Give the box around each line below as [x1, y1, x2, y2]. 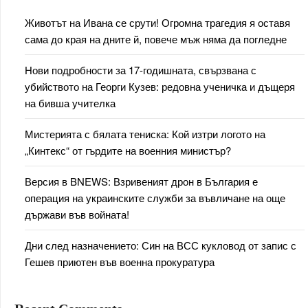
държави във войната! [25, 207, 129, 222]
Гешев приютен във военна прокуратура [25, 254, 214, 269]
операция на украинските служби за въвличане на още [25, 190, 285, 206]
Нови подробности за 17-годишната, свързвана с [25, 63, 256, 78]
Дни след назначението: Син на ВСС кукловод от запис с [25, 238, 296, 253]
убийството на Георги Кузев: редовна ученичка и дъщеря [25, 79, 295, 94]
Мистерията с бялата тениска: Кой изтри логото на [25, 126, 265, 142]
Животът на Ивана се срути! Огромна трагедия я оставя [25, 15, 290, 30]
